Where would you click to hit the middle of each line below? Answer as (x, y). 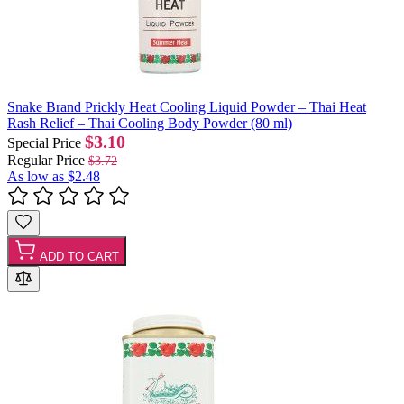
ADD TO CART (79, 256)
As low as (36, 176)
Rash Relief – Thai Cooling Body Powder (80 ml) (150, 123)
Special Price (44, 142)
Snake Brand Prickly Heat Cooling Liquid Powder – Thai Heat (187, 106)
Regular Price (46, 160)
